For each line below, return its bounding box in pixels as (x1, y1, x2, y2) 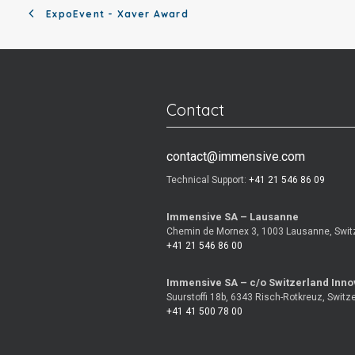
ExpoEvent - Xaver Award (46, 8, 189, 21)
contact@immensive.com (166, 149, 305, 164)
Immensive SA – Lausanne (166, 211, 299, 223)
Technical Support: (166, 174, 249, 185)
